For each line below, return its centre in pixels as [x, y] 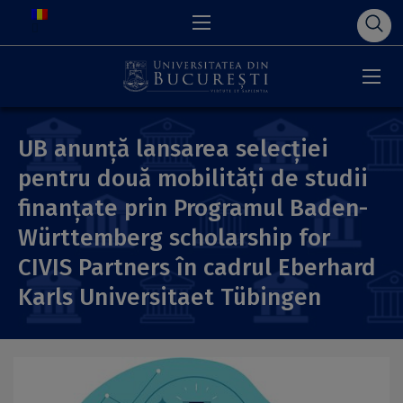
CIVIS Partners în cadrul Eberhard [197, 268]
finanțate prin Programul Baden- [193, 208]
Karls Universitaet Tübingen [170, 297]
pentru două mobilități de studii [193, 179]
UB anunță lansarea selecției [173, 149]
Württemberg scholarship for [174, 238]
